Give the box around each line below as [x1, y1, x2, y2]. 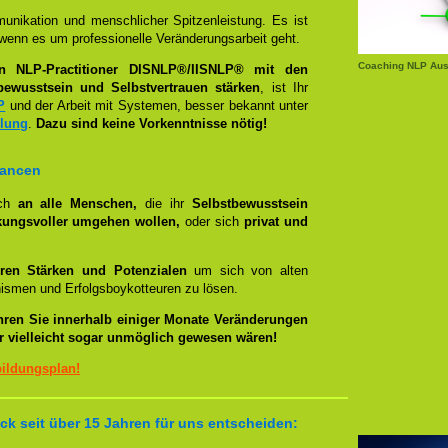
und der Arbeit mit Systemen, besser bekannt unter [5, 98, 309, 113]
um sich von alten [186, 263, 309, 278]
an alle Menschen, [17, 196, 138, 211]
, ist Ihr [260, 80, 309, 95]
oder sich [180, 214, 245, 229]
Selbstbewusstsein [192, 196, 309, 211]
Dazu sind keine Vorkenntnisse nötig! [36, 116, 267, 131]
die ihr [137, 196, 193, 211]
